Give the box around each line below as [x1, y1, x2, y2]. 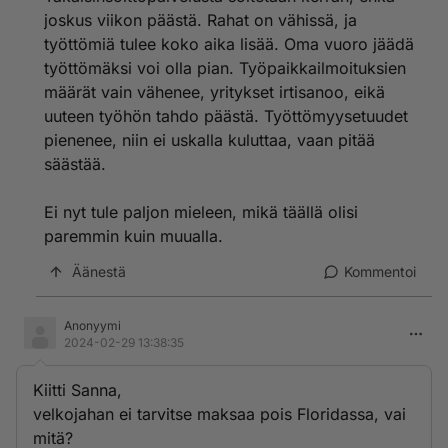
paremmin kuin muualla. [44, 226, 223, 246]
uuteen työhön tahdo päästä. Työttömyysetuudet [44, 106, 408, 126]
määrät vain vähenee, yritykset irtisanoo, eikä [44, 82, 385, 102]
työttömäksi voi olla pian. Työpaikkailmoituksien [44, 58, 406, 78]
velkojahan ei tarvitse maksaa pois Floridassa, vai [33, 404, 406, 424]
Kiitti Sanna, [33, 380, 122, 400]
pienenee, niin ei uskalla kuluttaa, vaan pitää [44, 130, 375, 150]
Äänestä [72, 263, 126, 280]
